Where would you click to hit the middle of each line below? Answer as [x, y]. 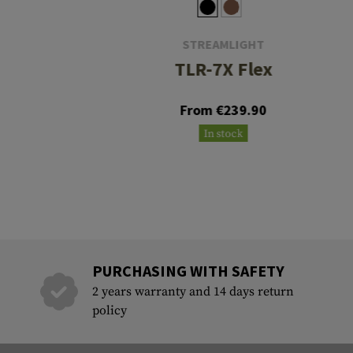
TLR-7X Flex [223, 69]
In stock [223, 134]
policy [109, 311]
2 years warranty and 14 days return [193, 292]
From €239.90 [223, 110]
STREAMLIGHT [223, 45]
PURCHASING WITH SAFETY [188, 271]
